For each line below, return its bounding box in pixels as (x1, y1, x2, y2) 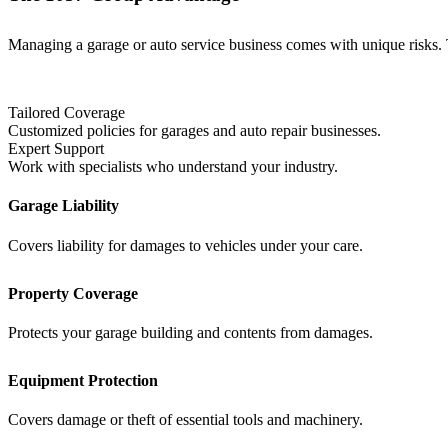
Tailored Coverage (8, 103, 125, 121)
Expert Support (8, 139, 104, 157)
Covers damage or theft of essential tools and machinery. (8, 411, 363, 429)
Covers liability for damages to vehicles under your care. (8, 236, 363, 254)
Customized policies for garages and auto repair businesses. (8, 121, 381, 139)
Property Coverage (8, 284, 138, 302)
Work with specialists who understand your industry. (8, 157, 338, 175)
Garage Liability (8, 197, 119, 215)
